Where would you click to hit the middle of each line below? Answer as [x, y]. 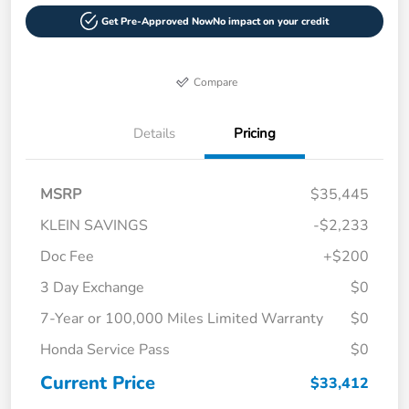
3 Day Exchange [92, 287]
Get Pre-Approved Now [157, 21]
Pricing [255, 133]
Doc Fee [67, 256]
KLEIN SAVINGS [94, 225]
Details [154, 133]
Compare [216, 82]
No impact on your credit [271, 21]
